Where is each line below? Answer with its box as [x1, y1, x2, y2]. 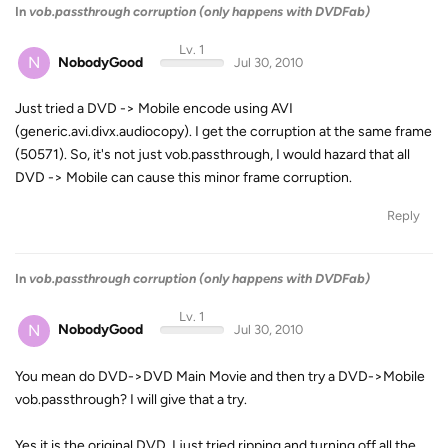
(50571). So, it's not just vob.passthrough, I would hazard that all [15, 146, 410, 163]
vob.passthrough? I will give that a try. [15, 390, 247, 408]
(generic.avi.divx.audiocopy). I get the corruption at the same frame [15, 123, 432, 140]
